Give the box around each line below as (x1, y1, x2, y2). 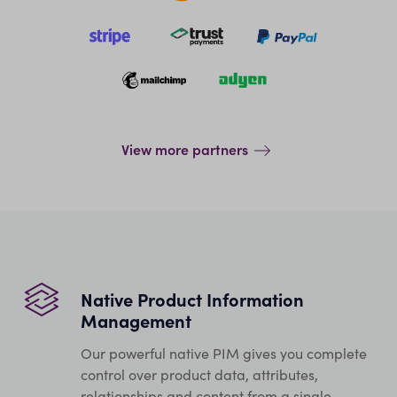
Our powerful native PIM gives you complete (80, 343, 367, 362)
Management (80, 308, 191, 333)
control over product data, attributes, (80, 364, 318, 384)
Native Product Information (80, 287, 304, 312)
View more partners (121, 139, 248, 160)
